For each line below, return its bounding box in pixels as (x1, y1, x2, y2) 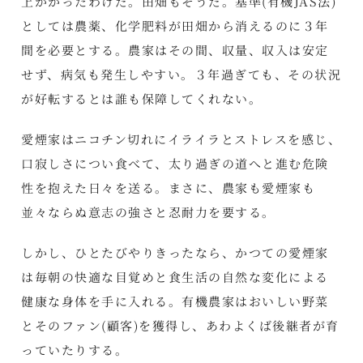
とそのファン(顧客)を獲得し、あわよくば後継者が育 (21, 317, 340, 335)
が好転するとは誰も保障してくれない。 (21, 90, 263, 108)
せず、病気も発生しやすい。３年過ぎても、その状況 (21, 66, 342, 83)
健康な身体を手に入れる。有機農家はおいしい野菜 (21, 293, 329, 310)
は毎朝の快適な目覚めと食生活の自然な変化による (21, 268, 329, 286)
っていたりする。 (21, 341, 129, 359)
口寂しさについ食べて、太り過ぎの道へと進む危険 (21, 155, 329, 173)
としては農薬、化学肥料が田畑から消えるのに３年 (21, 17, 329, 35)
